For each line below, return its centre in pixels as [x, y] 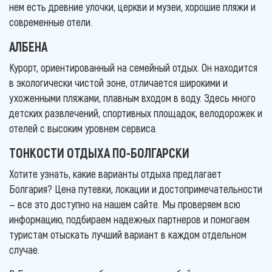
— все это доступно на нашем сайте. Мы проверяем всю [125, 204]
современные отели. [51, 22]
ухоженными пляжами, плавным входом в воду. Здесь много [132, 97]
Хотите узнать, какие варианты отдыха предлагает [115, 173]
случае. [24, 249]
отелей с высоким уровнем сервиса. [83, 128]
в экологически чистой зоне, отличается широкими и [118, 82]
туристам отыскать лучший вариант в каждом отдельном [128, 234]
